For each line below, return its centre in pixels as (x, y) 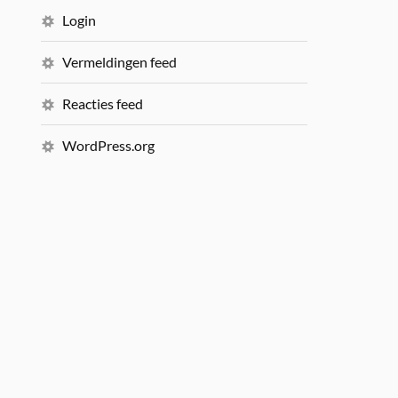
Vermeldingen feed (120, 62)
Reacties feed (103, 103)
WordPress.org (109, 145)
